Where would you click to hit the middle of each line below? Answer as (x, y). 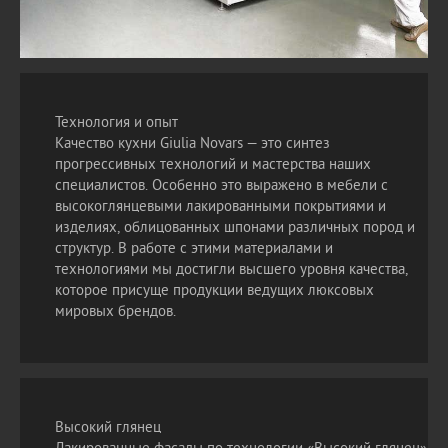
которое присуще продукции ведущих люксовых (214, 291)
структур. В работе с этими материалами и (194, 249)
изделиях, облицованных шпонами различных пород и (235, 228)
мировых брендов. (115, 312)
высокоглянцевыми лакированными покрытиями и (220, 207)
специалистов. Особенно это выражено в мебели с (221, 186)
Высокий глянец (108, 428)
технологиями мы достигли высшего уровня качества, (231, 270)
